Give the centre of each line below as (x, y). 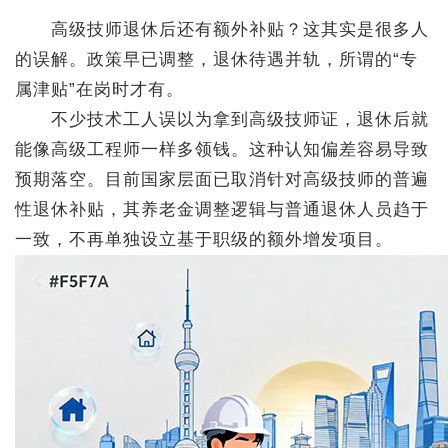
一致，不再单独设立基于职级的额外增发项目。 (204, 239)
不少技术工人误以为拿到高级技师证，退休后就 (222, 119)
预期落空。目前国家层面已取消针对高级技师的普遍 (222, 179)
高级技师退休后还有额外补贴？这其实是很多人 (222, 29)
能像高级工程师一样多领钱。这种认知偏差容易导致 (222, 149)
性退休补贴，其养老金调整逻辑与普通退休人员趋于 (222, 209)
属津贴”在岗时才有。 (99, 89)
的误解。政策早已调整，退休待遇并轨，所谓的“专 (216, 59)
